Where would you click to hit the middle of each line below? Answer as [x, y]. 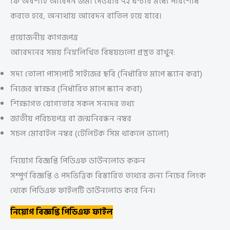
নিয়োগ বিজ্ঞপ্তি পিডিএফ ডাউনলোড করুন [78, 160]
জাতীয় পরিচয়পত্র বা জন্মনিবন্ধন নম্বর [71, 118]
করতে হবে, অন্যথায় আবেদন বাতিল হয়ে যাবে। [86, 16]
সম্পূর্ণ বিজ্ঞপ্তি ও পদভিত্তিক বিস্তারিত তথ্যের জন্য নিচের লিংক [108, 175]
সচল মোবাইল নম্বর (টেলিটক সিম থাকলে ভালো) [90, 133]
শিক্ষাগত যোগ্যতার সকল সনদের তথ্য [72, 103]
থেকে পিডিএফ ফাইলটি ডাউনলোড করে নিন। [83, 190]
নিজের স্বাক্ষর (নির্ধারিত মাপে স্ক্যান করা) [76, 89]
